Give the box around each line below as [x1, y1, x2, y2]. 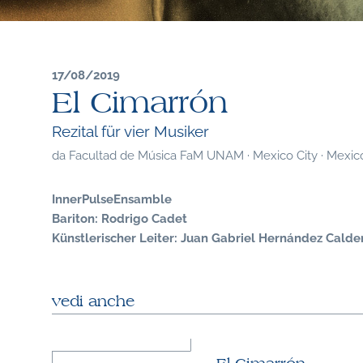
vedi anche [51, 293, 135, 310]
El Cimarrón [51, 89, 228, 120]
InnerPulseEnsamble [51, 189, 172, 206]
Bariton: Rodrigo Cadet [51, 208, 187, 225]
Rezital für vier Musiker [51, 120, 209, 141]
